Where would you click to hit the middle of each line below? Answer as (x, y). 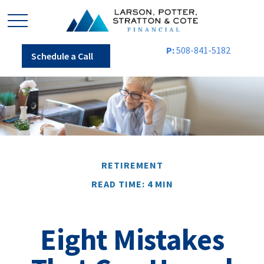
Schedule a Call (62, 56)
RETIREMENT (132, 165)
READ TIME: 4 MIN (132, 184)
